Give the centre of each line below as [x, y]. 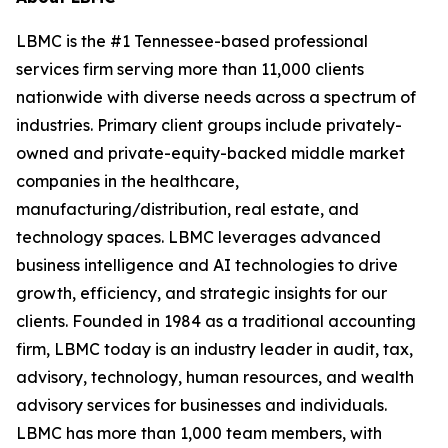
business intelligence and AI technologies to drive [207, 265]
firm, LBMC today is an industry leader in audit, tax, [214, 349]
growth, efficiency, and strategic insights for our [201, 293]
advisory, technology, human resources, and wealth [215, 377]
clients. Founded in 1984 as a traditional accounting [216, 321]
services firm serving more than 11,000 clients [190, 69]
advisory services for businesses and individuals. [201, 405]
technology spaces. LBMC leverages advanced [198, 237]
